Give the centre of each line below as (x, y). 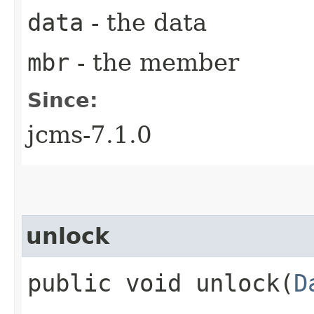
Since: (63, 100)
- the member (154, 62)
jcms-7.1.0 (90, 134)
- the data (145, 22)
